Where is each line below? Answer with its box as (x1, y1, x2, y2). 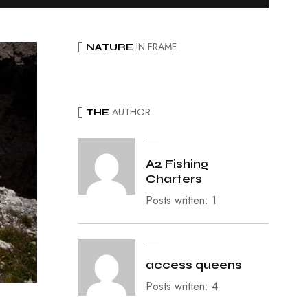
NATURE (85, 41, 133, 53)
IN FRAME (133, 40, 177, 54)
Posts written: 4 (145, 278, 218, 295)
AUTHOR (109, 105, 151, 119)
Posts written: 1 (145, 192, 217, 209)
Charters (145, 171, 202, 187)
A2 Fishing (145, 156, 209, 172)
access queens (145, 257, 242, 273)
